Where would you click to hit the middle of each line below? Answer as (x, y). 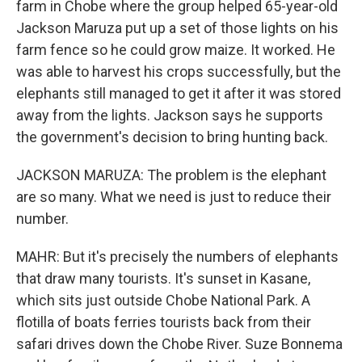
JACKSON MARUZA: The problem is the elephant (171, 175)
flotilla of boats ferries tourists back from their (164, 322)
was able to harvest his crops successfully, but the (179, 71)
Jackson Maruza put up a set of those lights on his (177, 27)
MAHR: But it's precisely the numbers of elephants (177, 256)
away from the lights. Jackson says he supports (170, 115)
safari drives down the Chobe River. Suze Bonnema (179, 343)
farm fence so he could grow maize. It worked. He (176, 49)
